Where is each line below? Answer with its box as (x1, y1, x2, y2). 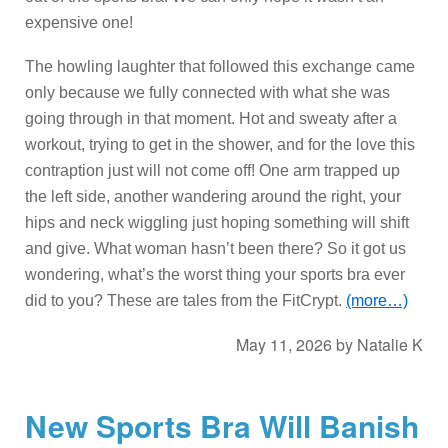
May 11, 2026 (236, 333, 332, 357)
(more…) (346, 292, 408, 310)
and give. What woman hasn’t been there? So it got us (25, 240, 406, 258)
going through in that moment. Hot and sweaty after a (25, 110, 397, 128)
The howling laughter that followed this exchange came (25, 58, 415, 76)
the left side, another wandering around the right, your (25, 188, 401, 206)
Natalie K (357, 333, 423, 357)
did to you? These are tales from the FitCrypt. (25, 292, 346, 310)
